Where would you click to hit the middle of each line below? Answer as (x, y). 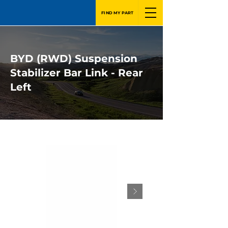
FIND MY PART (118, 13)
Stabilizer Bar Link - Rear (77, 73)
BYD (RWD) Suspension (74, 59)
